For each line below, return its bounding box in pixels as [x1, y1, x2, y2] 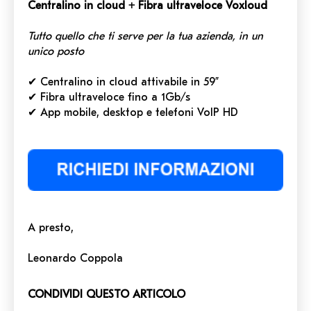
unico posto [28, 45, 84, 58]
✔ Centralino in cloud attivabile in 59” [28, 76, 219, 89]
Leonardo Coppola [28, 251, 123, 264]
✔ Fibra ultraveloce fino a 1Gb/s [28, 91, 190, 104]
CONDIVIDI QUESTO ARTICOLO [28, 287, 185, 301]
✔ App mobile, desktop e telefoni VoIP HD [28, 106, 238, 119]
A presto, [28, 221, 74, 234]
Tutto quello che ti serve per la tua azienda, [28, 30, 239, 43]
